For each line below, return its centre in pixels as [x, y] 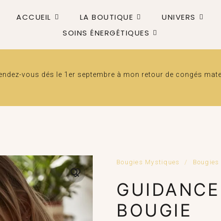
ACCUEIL [34, 17]
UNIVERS [179, 17]
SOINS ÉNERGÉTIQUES [106, 33]
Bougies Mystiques [148, 162]
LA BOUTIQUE [107, 17]
